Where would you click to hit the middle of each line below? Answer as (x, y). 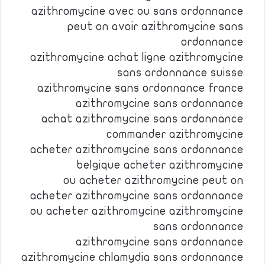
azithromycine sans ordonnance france (140, 88)
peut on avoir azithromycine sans (156, 27)
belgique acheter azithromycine (160, 165)
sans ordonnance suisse (180, 73)
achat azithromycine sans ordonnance (143, 119)
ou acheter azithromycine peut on (153, 180)
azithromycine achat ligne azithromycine (137, 57)
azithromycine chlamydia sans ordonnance (132, 257)
